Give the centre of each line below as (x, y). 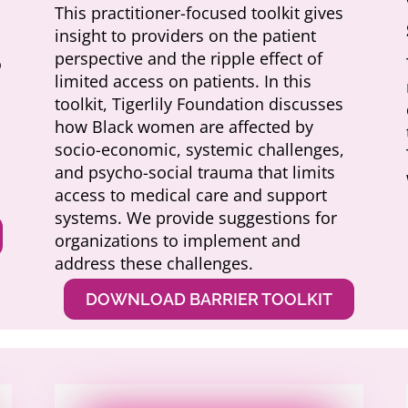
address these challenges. (154, 263)
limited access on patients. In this (184, 81)
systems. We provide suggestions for (196, 217)
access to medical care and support (191, 194)
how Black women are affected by (184, 126)
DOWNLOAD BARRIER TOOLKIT (209, 299)
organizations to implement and (178, 240)
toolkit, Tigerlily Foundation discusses (199, 103)
